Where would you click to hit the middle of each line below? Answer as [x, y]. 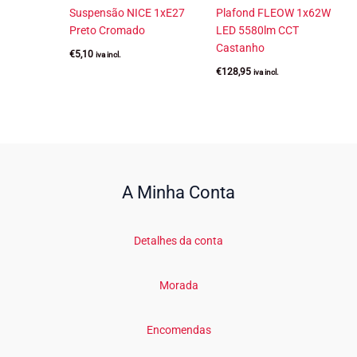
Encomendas [178, 330]
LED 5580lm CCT [257, 30]
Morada [178, 285]
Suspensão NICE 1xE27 [127, 12]
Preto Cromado [108, 30]
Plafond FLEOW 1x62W [273, 12]
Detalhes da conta [178, 240]
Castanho [240, 47]
